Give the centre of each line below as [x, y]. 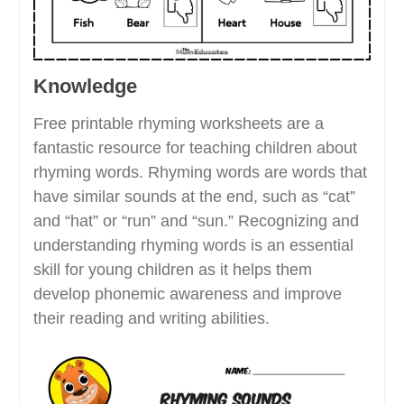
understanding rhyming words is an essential [193, 245]
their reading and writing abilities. [151, 318]
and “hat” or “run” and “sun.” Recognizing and [196, 221]
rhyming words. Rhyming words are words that [200, 172]
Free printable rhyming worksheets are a [178, 124]
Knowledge [85, 86]
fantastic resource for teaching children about [195, 148]
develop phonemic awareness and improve [187, 294]
